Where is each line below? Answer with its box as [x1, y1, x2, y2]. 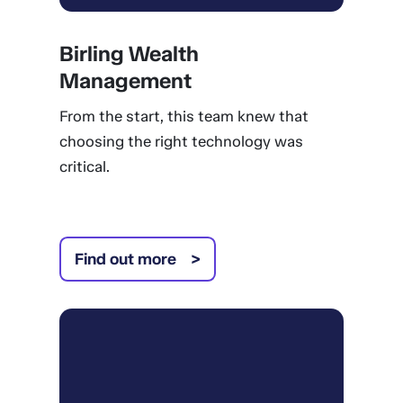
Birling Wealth [58, 40, 199, 67]
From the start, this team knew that [58, 107, 309, 125]
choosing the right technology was [58, 132, 303, 150]
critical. [58, 157, 110, 175]
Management [58, 67, 192, 94]
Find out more [74, 249, 176, 269]
